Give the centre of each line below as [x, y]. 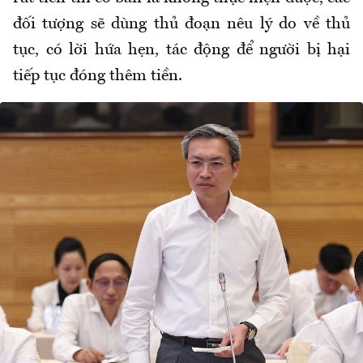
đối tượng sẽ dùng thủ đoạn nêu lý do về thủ [181, 25]
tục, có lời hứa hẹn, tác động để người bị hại [181, 51]
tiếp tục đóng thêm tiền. [98, 77]
